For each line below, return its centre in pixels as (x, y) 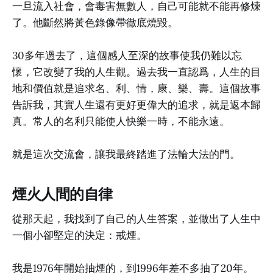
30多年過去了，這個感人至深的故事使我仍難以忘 (127, 55)
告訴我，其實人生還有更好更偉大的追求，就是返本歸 (136, 105)
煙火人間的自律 (62, 194)
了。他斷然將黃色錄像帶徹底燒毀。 (95, 22)
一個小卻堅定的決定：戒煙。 (80, 235)
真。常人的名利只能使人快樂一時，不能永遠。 (121, 121)
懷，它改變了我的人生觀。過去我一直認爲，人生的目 (136, 72)
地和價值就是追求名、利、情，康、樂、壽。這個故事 (136, 88)
